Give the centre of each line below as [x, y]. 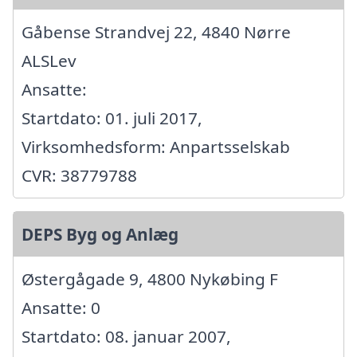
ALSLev [49, 61]
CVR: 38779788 [79, 176]
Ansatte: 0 [61, 308]
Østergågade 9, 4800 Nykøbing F [150, 279]
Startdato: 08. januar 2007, [126, 337]
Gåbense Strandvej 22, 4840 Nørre [156, 32]
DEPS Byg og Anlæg [100, 235]
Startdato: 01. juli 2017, [112, 118]
